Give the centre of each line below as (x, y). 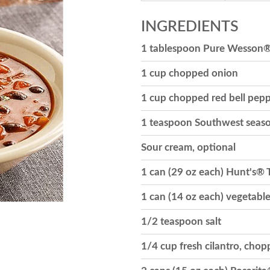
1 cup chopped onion (190, 73)
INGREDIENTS (190, 27)
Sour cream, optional (188, 147)
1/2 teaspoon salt (181, 221)
